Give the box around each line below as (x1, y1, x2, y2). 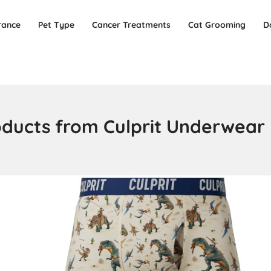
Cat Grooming (188, 19, 246, 30)
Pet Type (38, 19, 75, 30)
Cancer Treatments (92, 19, 171, 30)
